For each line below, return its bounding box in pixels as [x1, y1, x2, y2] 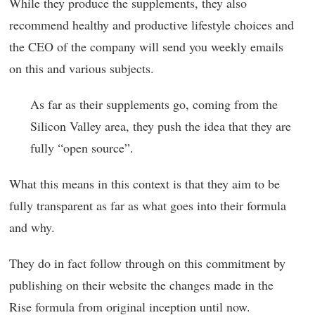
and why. [9, 218, 55, 236]
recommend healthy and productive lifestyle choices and [9, 15, 294, 33]
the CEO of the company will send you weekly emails [9, 37, 283, 55]
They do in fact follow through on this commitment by [9, 254, 285, 271]
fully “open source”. [30, 139, 134, 156]
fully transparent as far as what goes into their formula [9, 196, 286, 214]
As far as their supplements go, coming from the [30, 95, 278, 112]
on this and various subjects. [9, 59, 154, 77]
